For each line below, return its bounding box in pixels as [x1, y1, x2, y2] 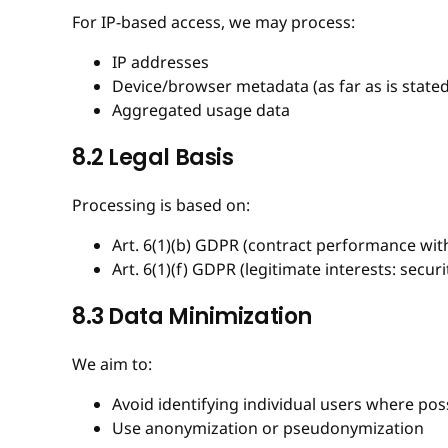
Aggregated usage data [112, 98, 290, 121]
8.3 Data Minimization [72, 300, 312, 332]
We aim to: [72, 352, 152, 375]
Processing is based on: [72, 193, 250, 216]
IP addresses [112, 50, 209, 73]
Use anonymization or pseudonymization [112, 416, 424, 439]
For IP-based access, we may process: [72, 10, 355, 33]
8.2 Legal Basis [72, 141, 234, 173]
